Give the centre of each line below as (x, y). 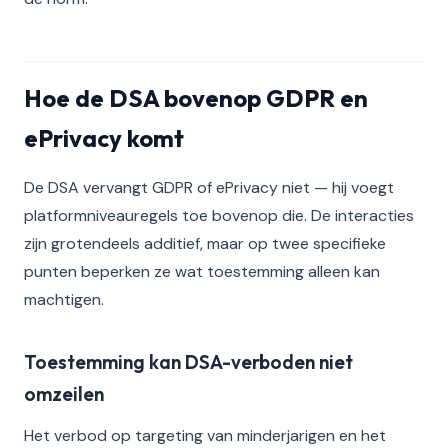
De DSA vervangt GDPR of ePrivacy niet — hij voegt (209, 187)
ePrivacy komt (104, 138)
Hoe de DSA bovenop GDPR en (196, 98)
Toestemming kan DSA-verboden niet (188, 362)
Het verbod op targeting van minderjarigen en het (205, 435)
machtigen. (64, 299)
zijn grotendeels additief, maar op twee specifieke (205, 243)
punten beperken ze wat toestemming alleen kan (202, 271)
